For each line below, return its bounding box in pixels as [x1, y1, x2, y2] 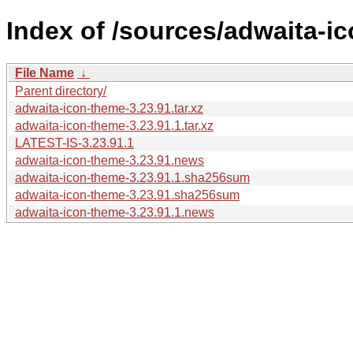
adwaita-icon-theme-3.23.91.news [15, 153, 204, 167]
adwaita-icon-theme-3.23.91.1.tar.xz [15, 118, 214, 132]
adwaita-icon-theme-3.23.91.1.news [15, 205, 214, 219]
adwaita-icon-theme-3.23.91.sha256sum [15, 188, 240, 202]
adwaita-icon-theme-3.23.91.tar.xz [15, 101, 203, 115]
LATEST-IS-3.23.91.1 [15, 136, 134, 150]
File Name [15, 65, 74, 80]
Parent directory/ [15, 84, 106, 98]
